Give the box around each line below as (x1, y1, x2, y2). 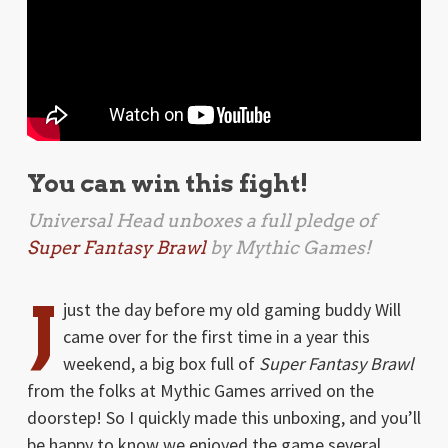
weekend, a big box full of (62, 351, 259, 375)
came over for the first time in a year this (62, 324, 370, 348)
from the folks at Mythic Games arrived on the (26, 378, 374, 402)
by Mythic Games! (205, 236, 371, 258)
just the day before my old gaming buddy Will (62, 297, 401, 321)
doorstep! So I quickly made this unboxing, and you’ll (26, 405, 421, 429)
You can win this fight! (26, 168, 308, 198)
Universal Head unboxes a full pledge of (26, 209, 376, 231)
